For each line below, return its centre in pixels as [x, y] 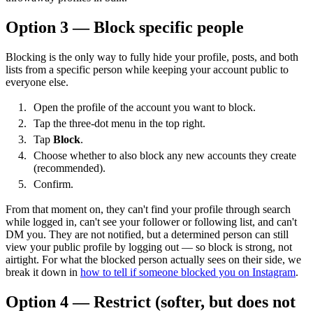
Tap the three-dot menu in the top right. [119, 124]
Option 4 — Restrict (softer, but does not [151, 301]
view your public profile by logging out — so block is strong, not [149, 247]
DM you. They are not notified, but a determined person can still [147, 234]
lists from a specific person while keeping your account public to [147, 70]
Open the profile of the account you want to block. [145, 108]
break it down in [43, 272]
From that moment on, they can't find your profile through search [148, 209]
